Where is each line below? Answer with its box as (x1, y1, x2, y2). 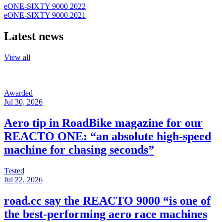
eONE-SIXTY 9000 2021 (4, 11, 86, 20)
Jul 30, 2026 (4, 98, 43, 107)
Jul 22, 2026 (4, 175, 43, 184)
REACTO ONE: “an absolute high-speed (4, 129, 211, 143)
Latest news (4, 30, 63, 43)
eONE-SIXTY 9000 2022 (4, 2, 86, 11)
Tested (4, 166, 24, 175)
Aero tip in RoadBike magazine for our (4, 116, 203, 129)
